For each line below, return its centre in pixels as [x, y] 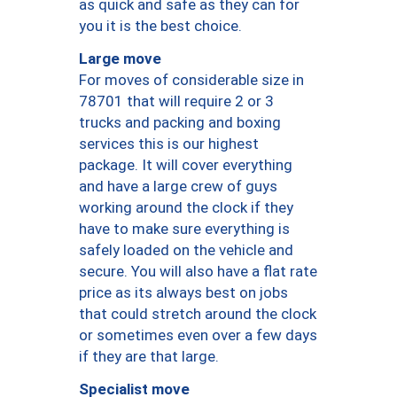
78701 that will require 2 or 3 [176, 101]
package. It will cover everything [186, 165]
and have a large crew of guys [178, 187]
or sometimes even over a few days [198, 335]
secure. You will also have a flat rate [198, 272]
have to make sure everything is [184, 229]
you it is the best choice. [160, 26]
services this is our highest [169, 144]
